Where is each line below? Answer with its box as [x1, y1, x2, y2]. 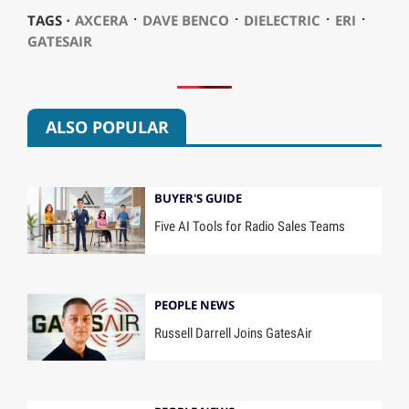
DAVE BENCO [142, 11, 229, 30]
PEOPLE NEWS [154, 297, 236, 314]
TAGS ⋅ [26, 11, 70, 30]
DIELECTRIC [243, 11, 320, 30]
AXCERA [74, 11, 128, 30]
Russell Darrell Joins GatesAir [154, 324, 313, 341]
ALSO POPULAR [45, 115, 169, 138]
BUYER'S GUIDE [154, 190, 243, 207]
